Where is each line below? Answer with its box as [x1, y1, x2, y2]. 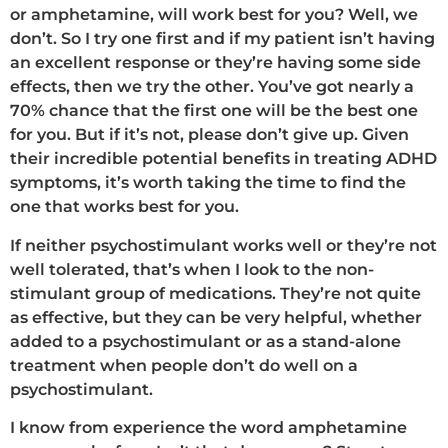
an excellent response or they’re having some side [10, 53, 421, 73]
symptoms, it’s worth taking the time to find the [10, 173, 406, 193]
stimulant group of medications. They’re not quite [10, 283, 421, 303]
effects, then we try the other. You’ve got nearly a [10, 77, 414, 97]
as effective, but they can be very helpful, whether [10, 307, 422, 327]
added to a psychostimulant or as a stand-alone [10, 331, 401, 351]
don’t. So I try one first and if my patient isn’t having [10, 29, 435, 49]
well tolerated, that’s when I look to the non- [10, 259, 374, 279]
